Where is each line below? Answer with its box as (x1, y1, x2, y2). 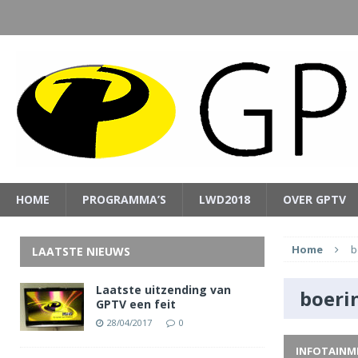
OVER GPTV (283, 192, 346, 207)
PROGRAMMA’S (82, 192, 166, 207)
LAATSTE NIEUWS (32, 244, 130, 259)
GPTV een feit (96, 296, 176, 312)
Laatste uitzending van (96, 282, 231, 297)
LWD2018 (199, 192, 250, 207)
